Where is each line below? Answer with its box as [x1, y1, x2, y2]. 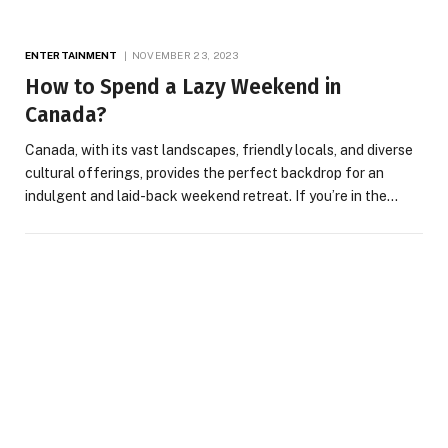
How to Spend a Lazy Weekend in [25, 74, 341, 101]
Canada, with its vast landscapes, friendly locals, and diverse [25, 142, 413, 159]
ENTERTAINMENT [25, 49, 118, 62]
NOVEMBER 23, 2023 [131, 49, 239, 62]
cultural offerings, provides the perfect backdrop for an [25, 165, 384, 182]
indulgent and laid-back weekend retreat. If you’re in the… [25, 188, 398, 205]
